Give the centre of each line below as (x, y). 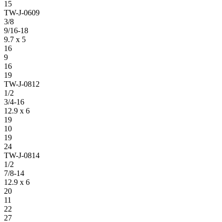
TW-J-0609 (22, 12)
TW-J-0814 (22, 155)
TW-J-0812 (22, 84)
